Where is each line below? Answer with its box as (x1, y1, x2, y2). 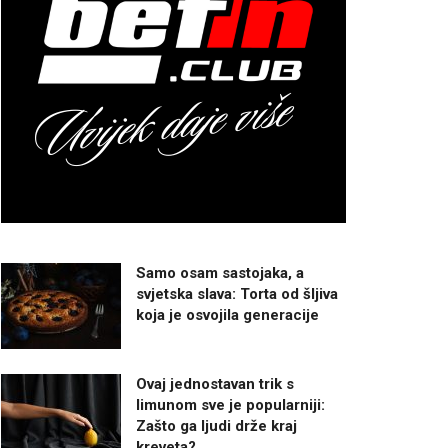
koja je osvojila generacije (136, 306, 319, 324)
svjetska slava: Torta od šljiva (136, 285, 338, 303)
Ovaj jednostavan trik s (136, 374, 294, 393)
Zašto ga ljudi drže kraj (136, 416, 297, 435)
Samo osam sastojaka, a (136, 264, 304, 282)
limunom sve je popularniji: (136, 395, 325, 414)
